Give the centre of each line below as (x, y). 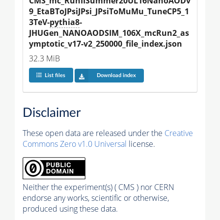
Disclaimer (52, 113)
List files (55, 76)
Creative (179, 133)
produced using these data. (70, 209)
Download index (116, 76)
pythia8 (65, 22)
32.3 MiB (44, 58)
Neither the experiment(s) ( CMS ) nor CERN (98, 187)
